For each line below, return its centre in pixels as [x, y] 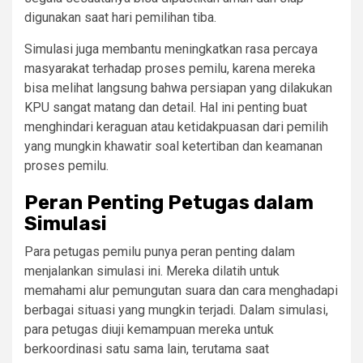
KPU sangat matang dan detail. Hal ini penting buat [166, 108]
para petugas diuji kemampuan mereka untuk [149, 330]
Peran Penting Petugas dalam [169, 203]
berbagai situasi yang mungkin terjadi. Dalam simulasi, [176, 310]
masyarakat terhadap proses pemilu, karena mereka [170, 69]
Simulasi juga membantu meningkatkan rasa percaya [171, 49]
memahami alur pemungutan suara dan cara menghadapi [181, 291]
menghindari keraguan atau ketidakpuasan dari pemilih [176, 127]
